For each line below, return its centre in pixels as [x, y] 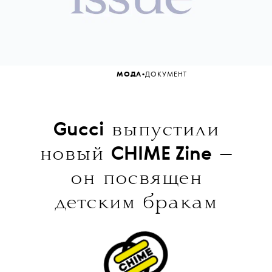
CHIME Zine [161, 155]
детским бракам [136, 203]
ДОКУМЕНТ [166, 75]
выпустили [161, 130]
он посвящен [136, 178]
